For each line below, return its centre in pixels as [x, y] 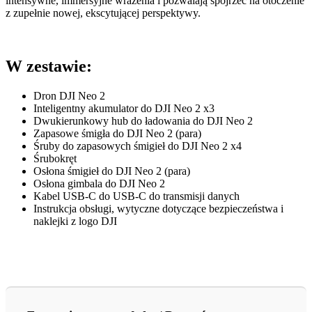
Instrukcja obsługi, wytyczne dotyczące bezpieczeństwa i [158, 208]
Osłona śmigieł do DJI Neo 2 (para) [112, 171]
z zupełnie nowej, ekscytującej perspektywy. [103, 13]
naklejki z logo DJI [75, 221]
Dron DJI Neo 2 [69, 95]
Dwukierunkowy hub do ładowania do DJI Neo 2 [143, 120]
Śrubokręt [55, 158]
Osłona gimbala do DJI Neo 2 [99, 183]
